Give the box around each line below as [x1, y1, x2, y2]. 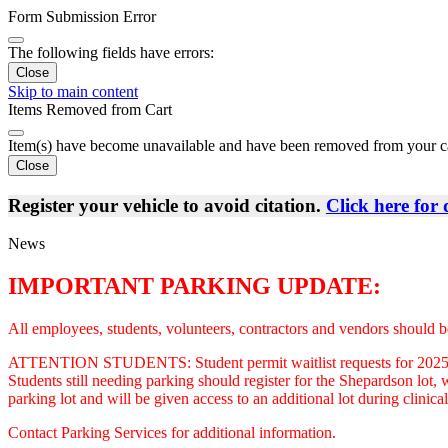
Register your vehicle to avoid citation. [8, 194, 326, 216]
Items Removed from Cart [8, 101, 172, 118]
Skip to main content [8, 83, 138, 100]
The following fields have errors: [8, 44, 214, 61]
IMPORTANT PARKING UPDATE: [8, 273, 381, 300]
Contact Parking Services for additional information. [8, 424, 336, 442]
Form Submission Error [8, 8, 156, 25]
